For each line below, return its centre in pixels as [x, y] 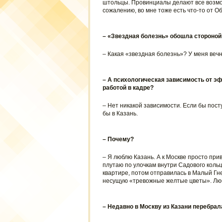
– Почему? [118, 139]
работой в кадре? [128, 88]
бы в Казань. [120, 113]
